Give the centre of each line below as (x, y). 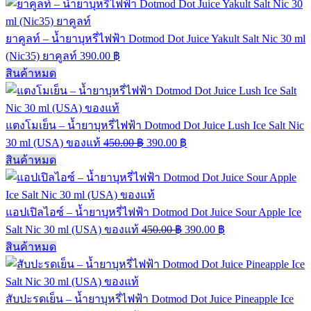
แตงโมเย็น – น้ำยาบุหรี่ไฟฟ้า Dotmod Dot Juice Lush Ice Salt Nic (155, 125)
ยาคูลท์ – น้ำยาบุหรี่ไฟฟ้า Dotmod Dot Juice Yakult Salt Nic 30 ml (155, 39)
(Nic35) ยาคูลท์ (41, 56)
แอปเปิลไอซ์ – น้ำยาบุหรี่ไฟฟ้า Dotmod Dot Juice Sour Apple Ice (153, 212)
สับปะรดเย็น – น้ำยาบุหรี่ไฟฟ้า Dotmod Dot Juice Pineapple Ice (150, 299)
